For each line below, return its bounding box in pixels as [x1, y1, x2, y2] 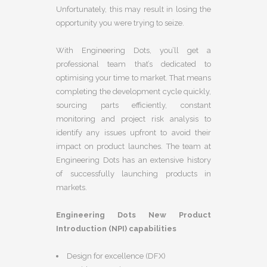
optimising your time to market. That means [56, 73, 211, 82]
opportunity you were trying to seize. [56, 18, 184, 27]
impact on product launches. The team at [56, 141, 211, 151]
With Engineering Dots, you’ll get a [56, 45, 211, 55]
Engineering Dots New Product [56, 210, 211, 219]
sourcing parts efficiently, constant [56, 100, 211, 110]
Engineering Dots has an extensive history [56, 155, 211, 164]
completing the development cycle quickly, [56, 86, 211, 96]
